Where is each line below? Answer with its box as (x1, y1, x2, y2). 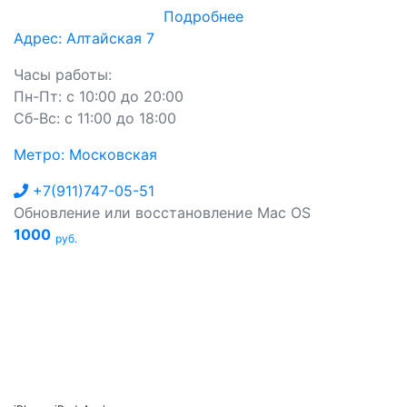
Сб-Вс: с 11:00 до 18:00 (14, 109, 176, 127)
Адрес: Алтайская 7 (14, 29, 154, 47)
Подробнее (164, 7, 243, 25)
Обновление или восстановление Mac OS (14, 203, 311, 222)
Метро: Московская (14, 145, 157, 164)
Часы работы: (14, 65, 112, 84)
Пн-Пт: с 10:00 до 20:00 (14, 87, 184, 105)
